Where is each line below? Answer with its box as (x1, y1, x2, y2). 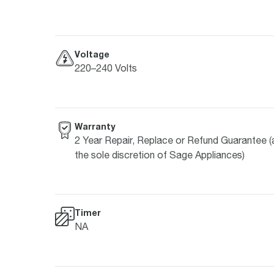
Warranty (75, 120, 115, 131)
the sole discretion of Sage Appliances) (75, 149, 245, 160)
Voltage (75, 48, 109, 59)
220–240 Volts (75, 62, 137, 73)
